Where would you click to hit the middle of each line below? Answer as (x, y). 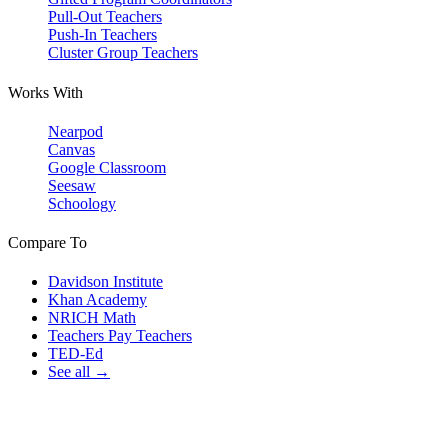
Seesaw (72, 185)
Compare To (47, 243)
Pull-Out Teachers (105, 17)
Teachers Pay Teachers (120, 336)
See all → (79, 372)
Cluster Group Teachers (123, 53)
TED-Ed (75, 354)
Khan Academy (97, 300)
